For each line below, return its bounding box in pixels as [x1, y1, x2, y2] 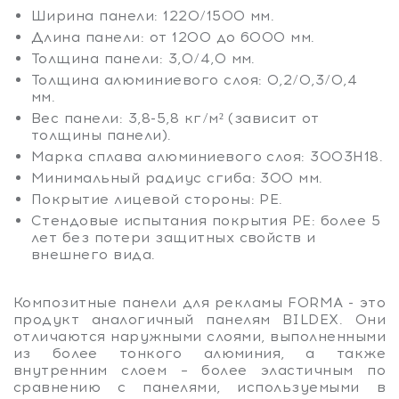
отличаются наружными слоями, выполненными [13, 327, 386, 345]
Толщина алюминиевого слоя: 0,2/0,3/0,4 [31, 70, 358, 88]
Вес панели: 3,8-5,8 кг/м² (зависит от [31, 109, 320, 126]
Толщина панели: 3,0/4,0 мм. [31, 49, 256, 67]
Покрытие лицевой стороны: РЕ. [31, 190, 283, 208]
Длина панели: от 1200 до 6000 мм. [31, 28, 315, 45]
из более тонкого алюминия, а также [13, 344, 386, 362]
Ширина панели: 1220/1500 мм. [31, 6, 275, 24]
